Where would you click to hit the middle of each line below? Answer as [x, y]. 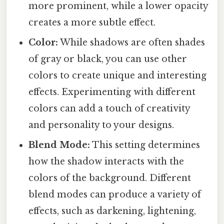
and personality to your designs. [101, 125]
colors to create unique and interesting [118, 75]
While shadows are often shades [132, 42]
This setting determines [145, 145]
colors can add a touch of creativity [109, 108]
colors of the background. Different [110, 178]
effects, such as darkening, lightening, [112, 211]
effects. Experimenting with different [112, 92]
